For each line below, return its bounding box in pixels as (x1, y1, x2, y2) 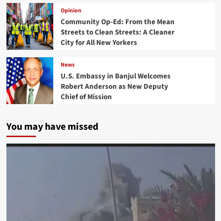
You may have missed (6, 119, 98, 134)
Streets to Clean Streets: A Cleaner (60, 27, 175, 38)
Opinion (60, 6, 81, 15)
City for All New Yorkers (60, 37, 137, 48)
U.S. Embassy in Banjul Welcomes (60, 71, 171, 82)
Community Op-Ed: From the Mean (60, 17, 175, 28)
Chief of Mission (60, 92, 112, 103)
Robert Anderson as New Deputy (60, 81, 168, 92)
